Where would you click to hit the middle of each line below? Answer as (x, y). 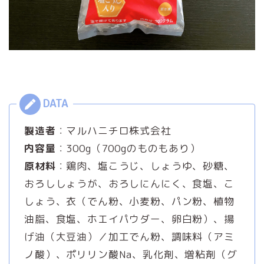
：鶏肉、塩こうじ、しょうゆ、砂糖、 (145, 166)
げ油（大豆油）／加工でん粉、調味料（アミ (129, 236)
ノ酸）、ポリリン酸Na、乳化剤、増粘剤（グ (131, 254)
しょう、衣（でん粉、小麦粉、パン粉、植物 (129, 201)
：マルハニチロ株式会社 (113, 130)
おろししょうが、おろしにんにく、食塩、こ (129, 183)
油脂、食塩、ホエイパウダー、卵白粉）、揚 (129, 219)
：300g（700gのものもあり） (128, 148)
